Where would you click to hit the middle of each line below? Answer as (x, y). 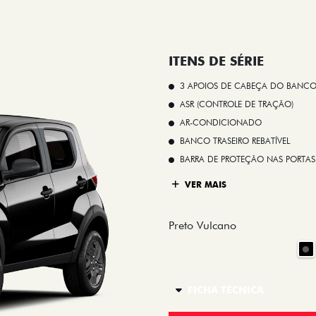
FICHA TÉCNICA (226, 290)
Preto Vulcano (202, 226)
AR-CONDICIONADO (221, 123)
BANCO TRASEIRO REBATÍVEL (235, 141)
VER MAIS (204, 184)
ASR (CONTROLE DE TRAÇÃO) (237, 104)
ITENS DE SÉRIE (216, 61)
